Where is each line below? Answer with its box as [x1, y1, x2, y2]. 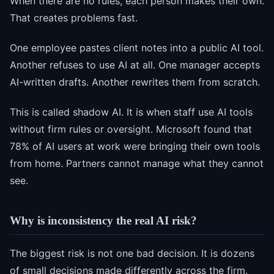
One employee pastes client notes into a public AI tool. [10, 42, 264, 54]
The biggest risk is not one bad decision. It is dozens [10, 247, 254, 260]
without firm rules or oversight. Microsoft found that [10, 122, 252, 135]
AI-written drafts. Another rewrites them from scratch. [10, 76, 260, 89]
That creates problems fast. [10, 12, 138, 24]
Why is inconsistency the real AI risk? [10, 213, 197, 227]
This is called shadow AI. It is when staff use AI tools [10, 105, 253, 118]
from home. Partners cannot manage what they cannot [10, 157, 264, 169]
